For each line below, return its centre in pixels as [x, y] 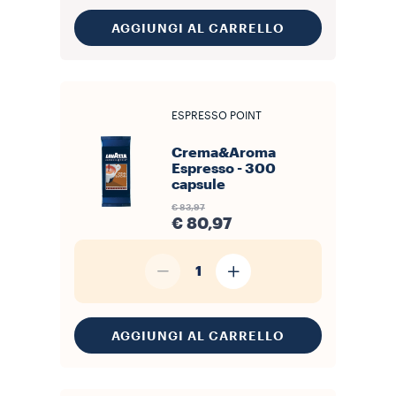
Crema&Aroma [224, 153]
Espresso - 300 [224, 169]
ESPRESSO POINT [217, 116]
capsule [198, 185]
